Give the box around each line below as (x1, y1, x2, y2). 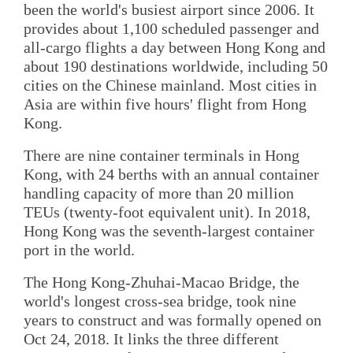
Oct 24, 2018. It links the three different (24, 330, 279, 348)
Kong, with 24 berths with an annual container (24, 165, 319, 184)
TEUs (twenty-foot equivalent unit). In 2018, (24, 203, 310, 221)
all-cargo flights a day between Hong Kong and (24, 38, 325, 56)
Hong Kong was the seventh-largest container (24, 222, 314, 240)
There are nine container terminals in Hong (24, 147, 299, 165)
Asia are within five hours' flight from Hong (24, 95, 307, 113)
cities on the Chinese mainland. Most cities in (24, 76, 317, 94)
